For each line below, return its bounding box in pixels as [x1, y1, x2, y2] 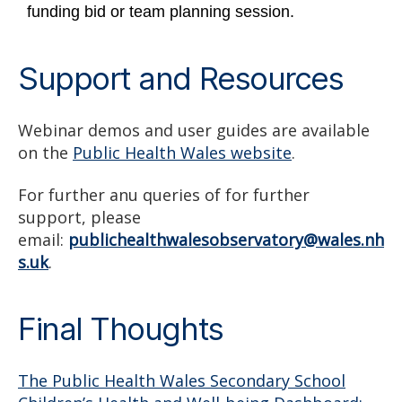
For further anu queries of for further [18, 184, 314, 206]
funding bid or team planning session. [27, 2, 294, 21]
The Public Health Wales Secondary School [18, 370, 345, 392]
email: [18, 229, 68, 251]
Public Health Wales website [73, 141, 292, 163]
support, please [18, 206, 141, 229]
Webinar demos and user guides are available [18, 118, 370, 141]
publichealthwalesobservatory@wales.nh [68, 229, 384, 251]
